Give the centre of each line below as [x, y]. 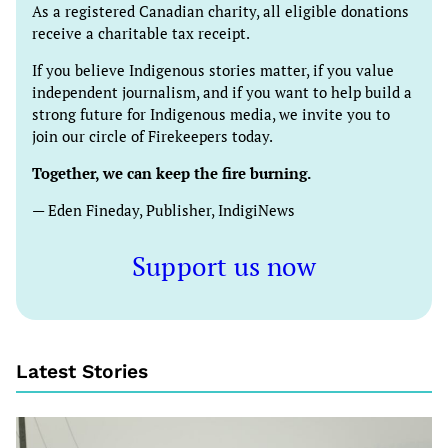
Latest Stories [82, 372]
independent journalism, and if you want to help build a [222, 92]
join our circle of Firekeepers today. [152, 136]
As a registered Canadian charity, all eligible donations [220, 12]
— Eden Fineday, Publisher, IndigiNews [163, 210]
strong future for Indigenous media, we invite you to [211, 114]
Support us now [224, 265]
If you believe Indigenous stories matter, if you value [213, 70]
